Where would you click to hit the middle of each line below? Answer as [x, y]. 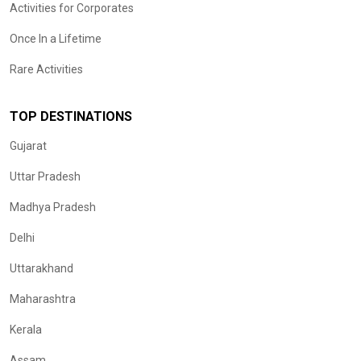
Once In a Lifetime [56, 39]
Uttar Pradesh [45, 177]
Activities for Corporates [72, 8]
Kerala [26, 330]
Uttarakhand [41, 269]
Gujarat [28, 146]
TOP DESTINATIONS [71, 117]
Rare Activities [46, 70]
